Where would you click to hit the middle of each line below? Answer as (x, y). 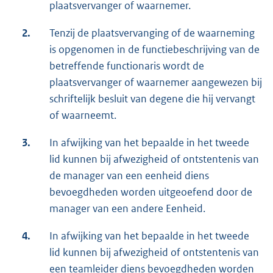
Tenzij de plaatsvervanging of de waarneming (152, 33)
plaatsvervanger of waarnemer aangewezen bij (156, 82)
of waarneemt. (83, 115)
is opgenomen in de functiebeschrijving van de (154, 49)
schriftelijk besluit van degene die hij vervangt (152, 98)
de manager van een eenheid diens (129, 175)
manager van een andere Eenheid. (127, 208)
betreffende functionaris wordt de (127, 66)
